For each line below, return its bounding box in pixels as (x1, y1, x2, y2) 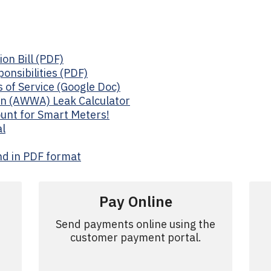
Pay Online (99, 192, 172, 211)
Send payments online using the (56, 217, 215, 231)
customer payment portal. (70, 230, 201, 244)
